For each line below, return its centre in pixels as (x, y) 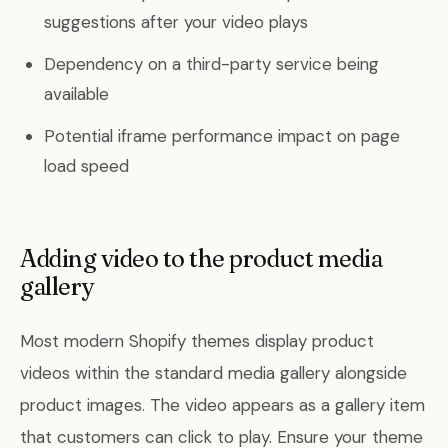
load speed (86, 166)
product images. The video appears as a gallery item (222, 405)
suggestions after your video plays (176, 22)
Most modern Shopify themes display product (197, 341)
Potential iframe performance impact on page (222, 136)
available (76, 94)
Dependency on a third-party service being (211, 64)
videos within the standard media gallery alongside (213, 373)
